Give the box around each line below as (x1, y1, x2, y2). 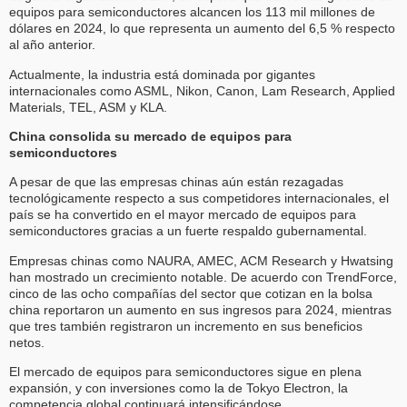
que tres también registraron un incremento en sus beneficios (9, 318, 362, 333)
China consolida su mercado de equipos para (9, 128, 292, 144)
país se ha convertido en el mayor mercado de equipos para (9, 207, 356, 223)
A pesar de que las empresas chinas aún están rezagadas (9, 174, 343, 190)
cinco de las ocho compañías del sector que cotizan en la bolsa (9, 285, 372, 301)
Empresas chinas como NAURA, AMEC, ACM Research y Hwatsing (9, 253, 393, 268)
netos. (9, 334, 45, 350)
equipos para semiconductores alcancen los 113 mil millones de (9, 5, 375, 20)
